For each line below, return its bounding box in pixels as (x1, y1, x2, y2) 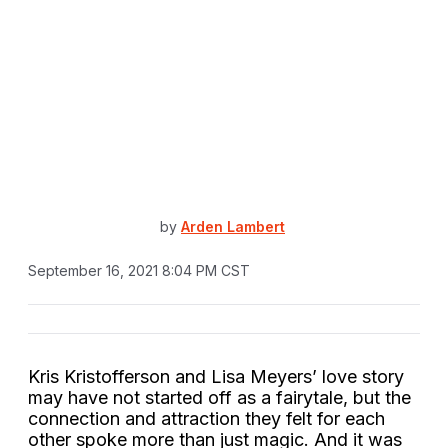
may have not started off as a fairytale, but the (28, 386, 411, 408)
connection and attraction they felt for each (28, 407, 385, 429)
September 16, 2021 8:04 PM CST (28, 261, 250, 279)
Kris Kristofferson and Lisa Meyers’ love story (28, 365, 404, 387)
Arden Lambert (181, 218, 285, 236)
